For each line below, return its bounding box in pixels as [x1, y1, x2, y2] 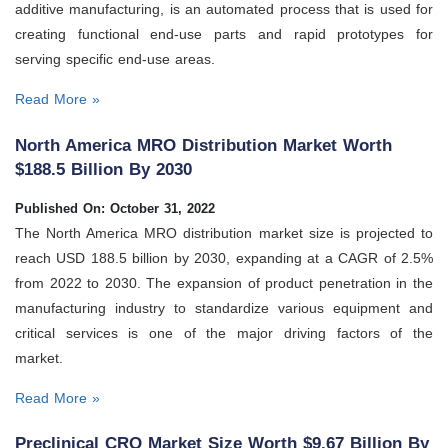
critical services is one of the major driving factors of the [15, 324, 433, 341]
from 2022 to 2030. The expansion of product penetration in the [15, 274, 433, 291]
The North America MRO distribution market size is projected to [15, 224, 433, 241]
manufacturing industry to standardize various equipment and [15, 299, 433, 316]
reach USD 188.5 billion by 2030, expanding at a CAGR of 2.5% [15, 249, 433, 266]
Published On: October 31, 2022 [15, 200, 215, 216]
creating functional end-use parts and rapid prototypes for [15, 26, 433, 43]
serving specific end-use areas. [15, 51, 215, 68]
